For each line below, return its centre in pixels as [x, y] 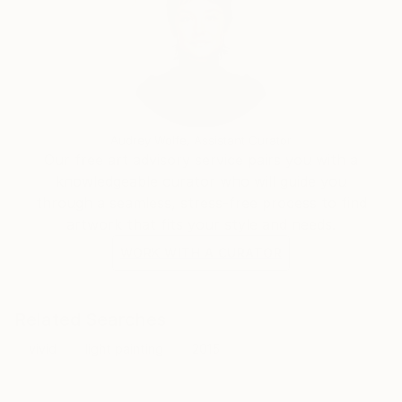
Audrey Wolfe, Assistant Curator [201, 140]
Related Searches [90, 319]
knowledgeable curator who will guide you [201, 181]
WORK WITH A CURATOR [201, 252]
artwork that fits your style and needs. [201, 224]
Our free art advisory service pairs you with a [201, 159]
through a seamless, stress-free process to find [201, 202]
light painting [124, 348]
